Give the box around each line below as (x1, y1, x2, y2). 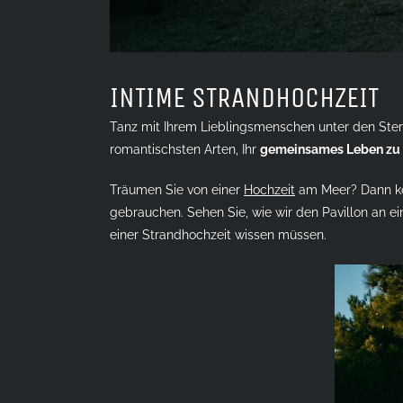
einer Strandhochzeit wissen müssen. (110, 228, 327, 243)
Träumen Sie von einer (110, 183, 244, 198)
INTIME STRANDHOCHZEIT (110, 81, 379, 115)
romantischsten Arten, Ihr (110, 142, 260, 157)
